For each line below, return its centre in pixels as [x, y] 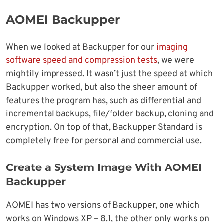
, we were [176, 61]
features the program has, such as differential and [104, 101]
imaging [172, 48]
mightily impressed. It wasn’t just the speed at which [109, 74]
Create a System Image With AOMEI [104, 167]
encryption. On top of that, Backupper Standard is [104, 128]
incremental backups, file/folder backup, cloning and [110, 114]
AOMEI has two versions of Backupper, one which [103, 206]
